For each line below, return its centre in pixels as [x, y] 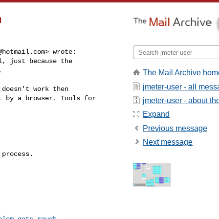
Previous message [175, 128]
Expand [156, 114]
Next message [168, 142]
